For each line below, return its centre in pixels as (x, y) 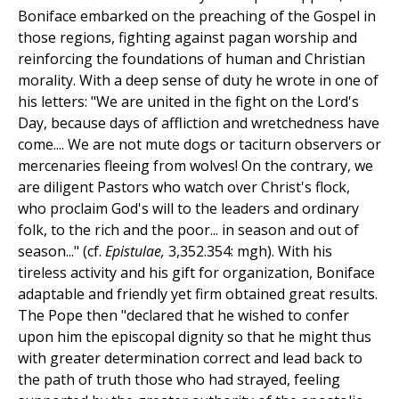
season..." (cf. (60, 252)
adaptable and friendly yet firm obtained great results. (198, 294)
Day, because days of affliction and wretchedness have (199, 123)
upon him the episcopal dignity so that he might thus (195, 337)
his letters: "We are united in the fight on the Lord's (188, 102)
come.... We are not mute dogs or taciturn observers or (199, 145)
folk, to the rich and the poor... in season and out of (188, 230)
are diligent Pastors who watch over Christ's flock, (184, 187)
